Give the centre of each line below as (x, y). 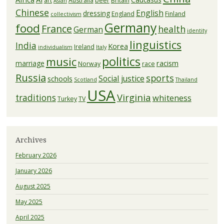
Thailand (186, 79)
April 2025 (30, 217)
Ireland (84, 46)
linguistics (155, 44)
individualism (55, 47)
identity (197, 30)
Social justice (121, 78)
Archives (31, 140)
